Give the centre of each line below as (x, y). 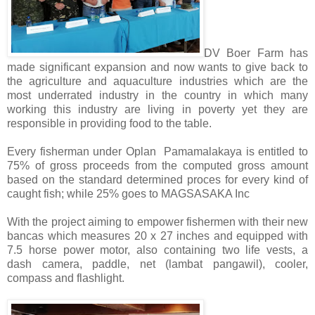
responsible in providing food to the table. (111, 124)
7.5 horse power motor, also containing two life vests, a (157, 250)
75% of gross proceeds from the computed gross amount (157, 166)
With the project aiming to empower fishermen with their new (157, 222)
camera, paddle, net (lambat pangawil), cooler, (175, 264)
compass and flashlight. (66, 278)
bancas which (44, 236)
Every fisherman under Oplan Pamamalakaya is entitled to (157, 152)
